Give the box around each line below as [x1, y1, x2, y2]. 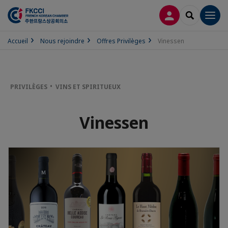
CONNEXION [169, 10, 214, 19]
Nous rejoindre [40, 37, 84, 45]
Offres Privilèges [97, 37, 146, 45]
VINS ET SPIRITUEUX [55, 82, 121, 91]
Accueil [8, 37, 28, 45]
